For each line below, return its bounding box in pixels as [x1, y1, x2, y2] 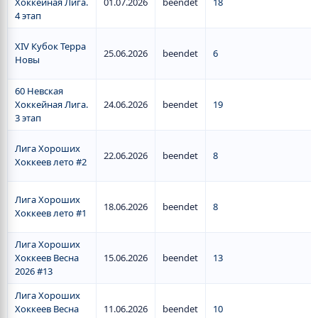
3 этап [15, 111, 41, 124]
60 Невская [15, 84, 63, 97]
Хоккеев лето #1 [15, 207, 87, 219]
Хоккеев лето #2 [15, 155, 87, 168]
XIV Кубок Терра [15, 40, 86, 53]
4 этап [15, 9, 41, 22]
